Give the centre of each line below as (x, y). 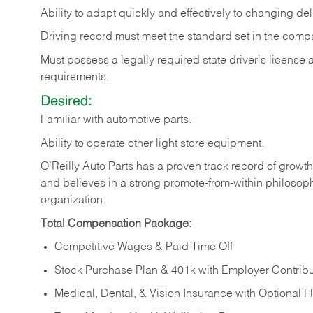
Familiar (60, 121)
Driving (59, 37)
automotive (133, 121)
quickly (137, 14)
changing (269, 14)
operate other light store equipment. (175, 144)
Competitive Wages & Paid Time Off (144, 248)
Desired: (66, 102)
